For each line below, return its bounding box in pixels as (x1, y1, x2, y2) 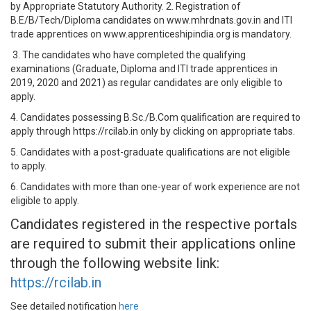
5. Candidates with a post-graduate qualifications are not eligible (10, 146, 290, 158)
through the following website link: (10, 255, 219, 271)
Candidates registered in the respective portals (10, 216, 297, 233)
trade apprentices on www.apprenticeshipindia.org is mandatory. (10, 28, 292, 40)
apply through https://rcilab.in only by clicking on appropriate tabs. (10, 126, 295, 137)
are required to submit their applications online (10, 235, 296, 252)
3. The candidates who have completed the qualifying (10, 49, 246, 60)
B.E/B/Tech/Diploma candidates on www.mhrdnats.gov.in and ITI (10, 15, 292, 26)
